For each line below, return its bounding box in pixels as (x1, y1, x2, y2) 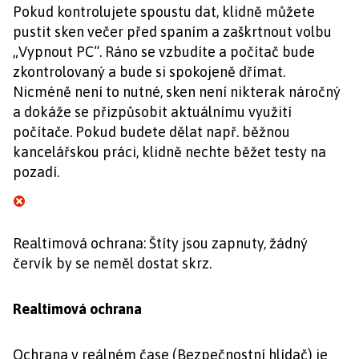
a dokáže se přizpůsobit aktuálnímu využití (13, 103, 292, 120)
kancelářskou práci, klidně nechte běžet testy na (13, 143, 326, 160)
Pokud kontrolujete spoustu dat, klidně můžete (13, 3, 315, 20)
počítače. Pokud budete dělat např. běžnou (13, 123, 290, 140)
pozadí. (13, 163, 59, 180)
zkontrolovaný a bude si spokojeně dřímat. (13, 63, 285, 80)
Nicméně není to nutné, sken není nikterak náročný (13, 83, 341, 100)
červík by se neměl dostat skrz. (13, 255, 212, 272)
